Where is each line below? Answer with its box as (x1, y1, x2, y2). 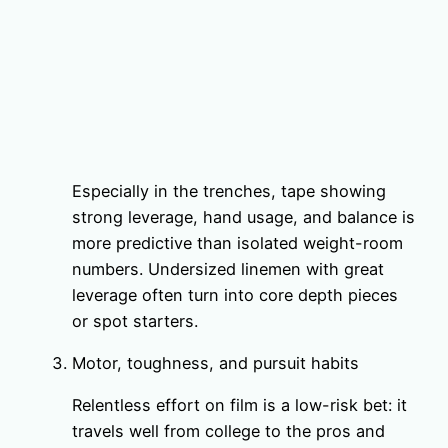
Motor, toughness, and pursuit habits (72, 352, 359, 373)
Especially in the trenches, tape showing (72, 180, 386, 201)
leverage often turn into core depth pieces (72, 284, 398, 305)
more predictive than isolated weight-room (72, 232, 403, 253)
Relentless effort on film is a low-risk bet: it (72, 395, 407, 416)
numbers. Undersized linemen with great (72, 258, 384, 279)
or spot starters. (72, 310, 198, 331)
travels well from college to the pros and (72, 421, 385, 442)
